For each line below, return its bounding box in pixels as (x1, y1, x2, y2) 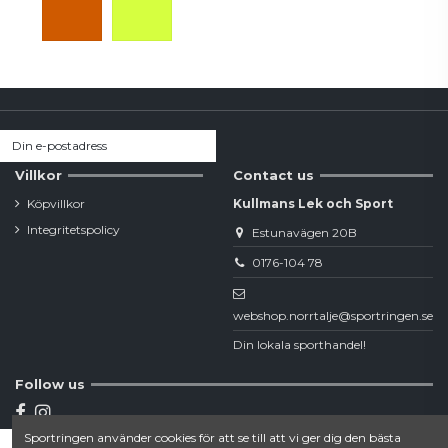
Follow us (15, 375, 85, 392)
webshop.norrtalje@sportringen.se (233, 308, 433, 324)
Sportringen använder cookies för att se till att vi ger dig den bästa (24, 430, 401, 446)
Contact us (233, 167, 314, 184)
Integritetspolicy (27, 222, 120, 238)
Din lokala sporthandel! (233, 337, 366, 353)
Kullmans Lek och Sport (233, 196, 393, 212)
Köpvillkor (27, 196, 85, 212)
